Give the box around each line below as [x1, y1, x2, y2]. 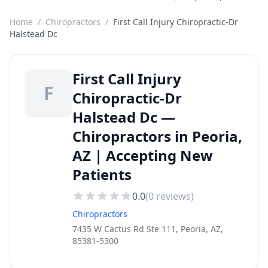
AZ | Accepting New [72, 145, 213, 165]
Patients [72, 165, 132, 184]
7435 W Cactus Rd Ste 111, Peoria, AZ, [72, 223, 223, 234]
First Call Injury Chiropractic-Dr [113, 16, 238, 28]
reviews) [154, 190, 194, 203]
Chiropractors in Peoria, [72, 126, 242, 146]
